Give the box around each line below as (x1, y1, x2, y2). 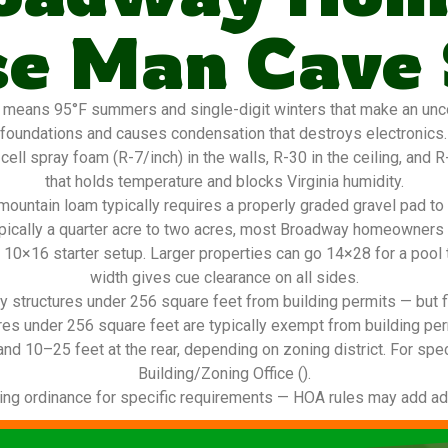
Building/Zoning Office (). (137, 364, 311, 383)
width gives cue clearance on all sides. (89, 268, 359, 287)
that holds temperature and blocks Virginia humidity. (44, 172, 404, 191)
